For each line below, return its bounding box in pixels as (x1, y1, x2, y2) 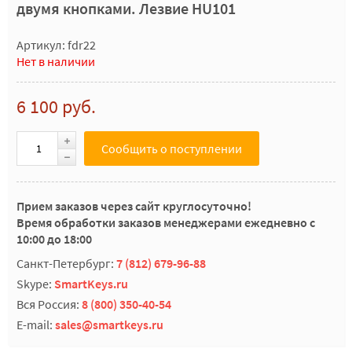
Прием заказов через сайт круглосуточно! (16, 198, 251, 214)
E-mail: (16, 317, 55, 332)
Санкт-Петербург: (16, 255, 116, 271)
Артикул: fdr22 (16, 37, 96, 53)
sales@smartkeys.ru (55, 317, 163, 332)
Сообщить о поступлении (101, 141, 242, 156)
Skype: (16, 276, 54, 291)
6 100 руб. (16, 94, 96, 119)
